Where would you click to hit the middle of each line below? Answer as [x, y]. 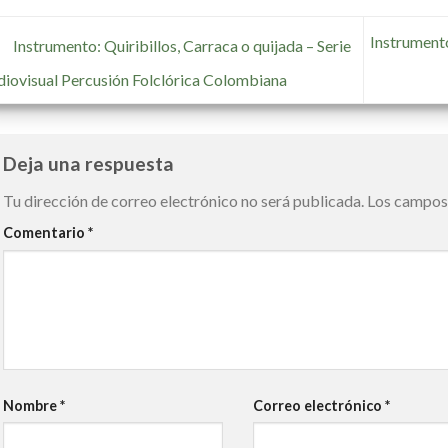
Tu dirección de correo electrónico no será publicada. [183, 201]
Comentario [45, 233]
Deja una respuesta [90, 163]
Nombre [31, 405]
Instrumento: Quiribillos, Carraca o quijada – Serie [180, 45]
